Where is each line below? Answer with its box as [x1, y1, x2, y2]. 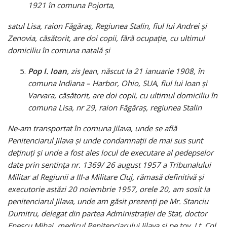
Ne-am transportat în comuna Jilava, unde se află [8, 123, 177, 133]
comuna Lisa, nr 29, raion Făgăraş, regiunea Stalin [28, 102, 202, 112]
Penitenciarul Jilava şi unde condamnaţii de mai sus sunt [8, 135, 203, 145]
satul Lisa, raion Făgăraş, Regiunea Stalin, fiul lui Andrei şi [8, 20, 207, 31]
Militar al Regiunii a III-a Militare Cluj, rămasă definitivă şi [8, 171, 204, 182]
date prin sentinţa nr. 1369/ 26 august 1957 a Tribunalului [8, 159, 211, 170]
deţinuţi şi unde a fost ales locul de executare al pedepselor [8, 147, 213, 158]
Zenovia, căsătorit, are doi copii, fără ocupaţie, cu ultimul [8, 32, 205, 43]
